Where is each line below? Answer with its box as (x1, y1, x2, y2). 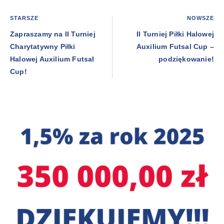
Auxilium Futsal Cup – (136, 42, 214, 50)
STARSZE (10, 14, 38, 21)
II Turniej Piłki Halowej (136, 29, 214, 38)
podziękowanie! (158, 54, 214, 63)
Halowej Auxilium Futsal (10, 54, 94, 63)
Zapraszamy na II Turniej (10, 29, 95, 38)
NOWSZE (187, 14, 214, 21)
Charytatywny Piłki (10, 42, 75, 50)
